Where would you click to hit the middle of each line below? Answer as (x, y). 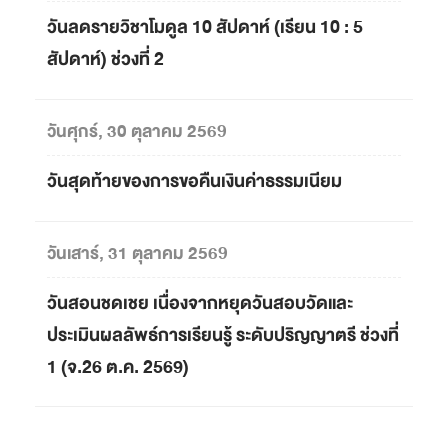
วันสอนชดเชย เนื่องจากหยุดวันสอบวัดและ (200, 303)
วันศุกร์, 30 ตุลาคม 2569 (137, 131)
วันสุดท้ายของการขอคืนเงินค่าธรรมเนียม (194, 181)
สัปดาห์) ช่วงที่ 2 (105, 60)
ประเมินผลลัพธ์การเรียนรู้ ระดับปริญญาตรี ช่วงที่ (223, 335)
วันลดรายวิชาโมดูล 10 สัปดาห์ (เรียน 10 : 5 (205, 28)
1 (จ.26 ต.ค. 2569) (118, 367)
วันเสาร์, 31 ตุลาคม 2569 (137, 253)
